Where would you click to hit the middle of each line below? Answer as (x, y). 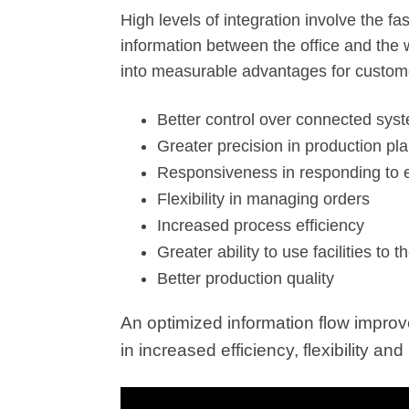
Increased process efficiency (261, 226)
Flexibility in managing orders (263, 199)
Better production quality (246, 279)
